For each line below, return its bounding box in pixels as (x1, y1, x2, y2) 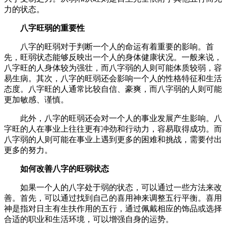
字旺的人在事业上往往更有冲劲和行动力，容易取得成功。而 (4, 124, 222, 133)
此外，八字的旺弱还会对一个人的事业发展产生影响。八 (20, 114, 222, 123)
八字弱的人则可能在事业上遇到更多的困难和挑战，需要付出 (4, 135, 222, 144)
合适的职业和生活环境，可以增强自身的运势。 (4, 214, 174, 223)
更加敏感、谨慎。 (4, 95, 69, 104)
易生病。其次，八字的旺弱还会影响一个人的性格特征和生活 (4, 74, 222, 83)
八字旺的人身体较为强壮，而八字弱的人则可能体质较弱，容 (4, 63, 222, 72)
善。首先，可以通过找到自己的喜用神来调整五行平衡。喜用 (4, 193, 222, 202)
